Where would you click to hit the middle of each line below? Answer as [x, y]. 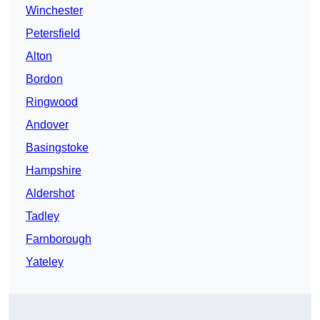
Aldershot [50, 194]
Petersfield [53, 34]
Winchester [54, 11]
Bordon [44, 79]
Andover [47, 125]
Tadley [42, 216]
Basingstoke [57, 148]
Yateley [45, 262]
